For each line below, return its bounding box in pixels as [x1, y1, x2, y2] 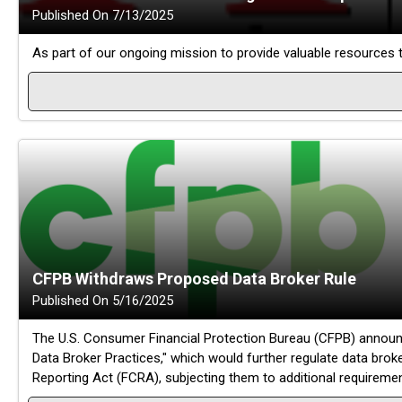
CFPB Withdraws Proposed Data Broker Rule [32, 269, 356, 289]
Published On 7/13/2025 [32, 7, 173, 24]
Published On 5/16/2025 [32, 293, 173, 310]
